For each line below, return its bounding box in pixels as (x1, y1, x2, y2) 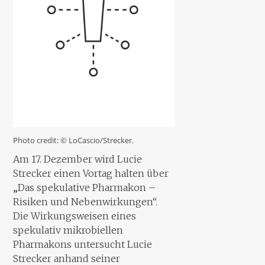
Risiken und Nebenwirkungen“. (13, 195, 158, 208)
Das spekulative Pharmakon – (18, 181, 157, 193)
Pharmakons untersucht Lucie (13, 238, 153, 250)
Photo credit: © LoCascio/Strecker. (13, 134, 134, 146)
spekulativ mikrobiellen (13, 224, 124, 236)
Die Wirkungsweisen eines (13, 209, 137, 222)
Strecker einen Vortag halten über (13, 167, 169, 179)
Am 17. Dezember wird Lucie (13, 153, 143, 165)
